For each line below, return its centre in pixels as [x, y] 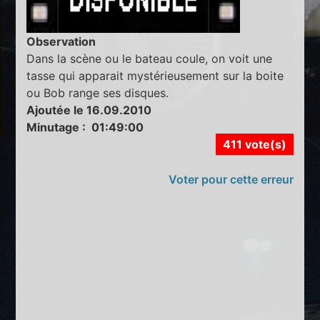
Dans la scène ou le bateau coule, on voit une [150, 58]
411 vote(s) [254, 144]
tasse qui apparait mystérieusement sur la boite [155, 75]
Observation [61, 41]
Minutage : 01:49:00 [85, 127]
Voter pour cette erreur [231, 179]
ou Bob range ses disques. [98, 92]
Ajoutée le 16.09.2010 [89, 110]
